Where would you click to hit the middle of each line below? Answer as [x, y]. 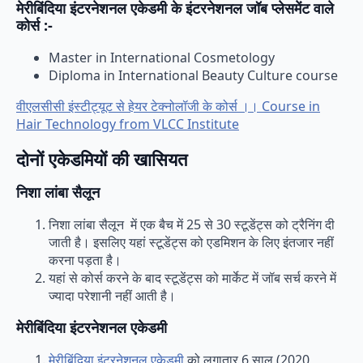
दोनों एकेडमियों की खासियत [102, 158]
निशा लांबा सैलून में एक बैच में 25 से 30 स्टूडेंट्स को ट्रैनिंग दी [192, 224]
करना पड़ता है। [85, 260]
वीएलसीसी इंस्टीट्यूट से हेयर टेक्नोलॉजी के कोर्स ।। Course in [168, 107]
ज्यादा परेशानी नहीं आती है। [114, 295]
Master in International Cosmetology [162, 58]
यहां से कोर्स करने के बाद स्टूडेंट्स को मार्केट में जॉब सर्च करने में [192, 278]
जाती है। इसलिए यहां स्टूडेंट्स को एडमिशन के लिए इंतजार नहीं [191, 242]
